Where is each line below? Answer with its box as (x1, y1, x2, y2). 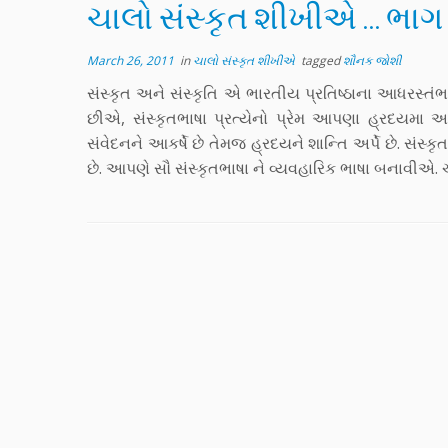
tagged (298, 52, 343, 69)
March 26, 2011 (87, 52, 174, 69)
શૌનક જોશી (343, 52, 401, 69)
